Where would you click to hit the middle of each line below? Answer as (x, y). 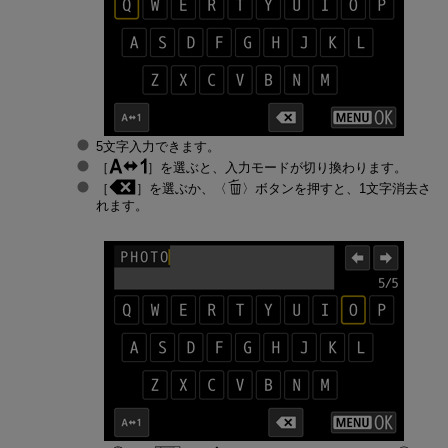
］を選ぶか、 (174, 189)
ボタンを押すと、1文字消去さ (342, 189)
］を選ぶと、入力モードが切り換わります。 (276, 168)
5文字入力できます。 (157, 147)
